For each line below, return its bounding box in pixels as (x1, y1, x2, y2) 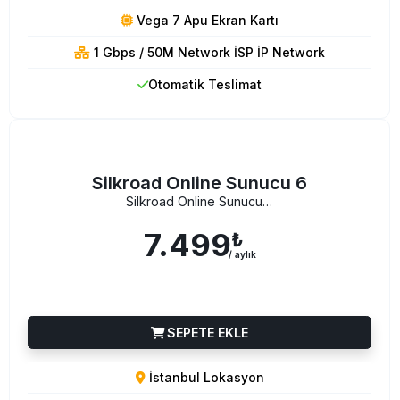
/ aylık (228, 249, 256, 261)
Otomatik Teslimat (148, 76, 262, 92)
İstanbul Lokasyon (145, 369, 264, 385)
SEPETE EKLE (163, 324, 248, 340)
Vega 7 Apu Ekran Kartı (133, 12, 279, 28)
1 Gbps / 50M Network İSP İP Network (90, 44, 325, 60)
